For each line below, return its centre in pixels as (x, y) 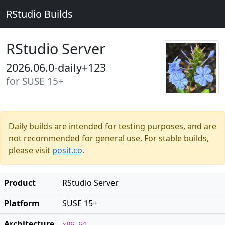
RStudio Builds (39, 14)
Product (20, 183)
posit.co (67, 150)
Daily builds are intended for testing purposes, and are (113, 126)
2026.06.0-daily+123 (56, 68)
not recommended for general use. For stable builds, (109, 138)
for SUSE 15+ (35, 81)
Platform (22, 203)
